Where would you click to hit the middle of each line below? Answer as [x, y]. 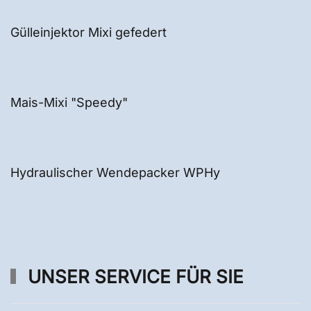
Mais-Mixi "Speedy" [69, 102]
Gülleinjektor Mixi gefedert [89, 32]
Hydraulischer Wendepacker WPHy [115, 173]
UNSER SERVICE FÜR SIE [135, 277]
